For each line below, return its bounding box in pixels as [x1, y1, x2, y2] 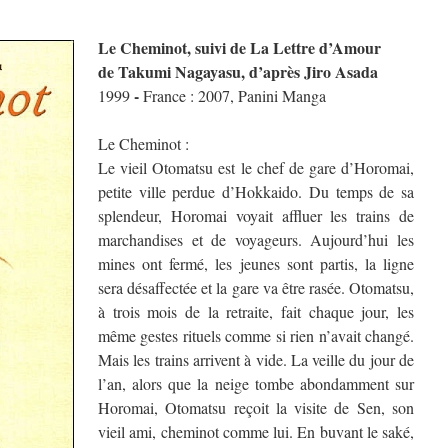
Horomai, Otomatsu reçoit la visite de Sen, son [98, 397, 414, 418]
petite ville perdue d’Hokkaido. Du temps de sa [98, 181, 414, 202]
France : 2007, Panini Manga [139, 85, 326, 106]
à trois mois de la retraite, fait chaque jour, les [98, 301, 414, 322]
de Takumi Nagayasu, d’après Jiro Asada [98, 60, 378, 83]
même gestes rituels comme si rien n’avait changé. [98, 325, 414, 346]
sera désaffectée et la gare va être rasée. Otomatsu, [98, 277, 414, 298]
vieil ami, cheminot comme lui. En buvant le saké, [98, 421, 414, 442]
